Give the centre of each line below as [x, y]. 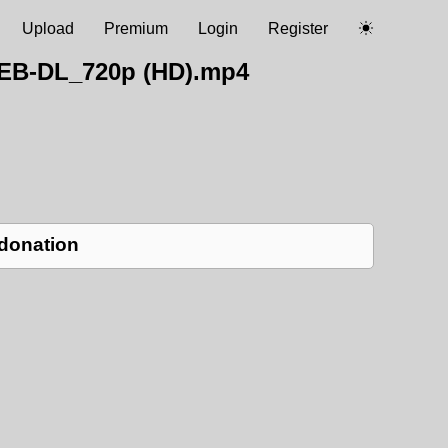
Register [298, 28]
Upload [48, 28]
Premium [136, 28]
